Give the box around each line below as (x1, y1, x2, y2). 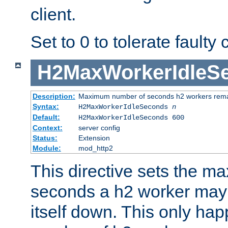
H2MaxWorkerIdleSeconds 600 (78, 113, 184, 122)
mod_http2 (78, 144, 113, 152)
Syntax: (32, 102, 59, 110)
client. (31, 4, 76, 24)
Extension (78, 133, 110, 142)
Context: (32, 123, 63, 132)
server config (78, 123, 120, 132)
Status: (32, 133, 58, 142)
